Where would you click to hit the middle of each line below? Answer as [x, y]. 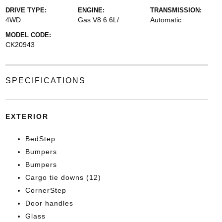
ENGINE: [91, 10]
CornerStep [46, 190]
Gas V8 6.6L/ [98, 20]
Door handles [49, 203]
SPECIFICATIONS [45, 81]
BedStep [40, 139]
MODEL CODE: [28, 35]
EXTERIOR [27, 116]
